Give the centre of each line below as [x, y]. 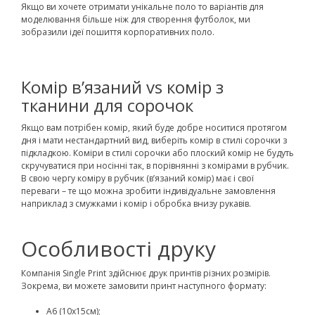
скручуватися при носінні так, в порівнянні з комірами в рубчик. [155, 165]
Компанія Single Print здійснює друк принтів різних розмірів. [146, 273]
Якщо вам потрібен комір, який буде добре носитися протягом [154, 127]
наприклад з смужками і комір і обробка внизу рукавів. [136, 203]
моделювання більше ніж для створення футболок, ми [136, 19]
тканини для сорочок [107, 105]
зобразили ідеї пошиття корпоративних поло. [118, 32]
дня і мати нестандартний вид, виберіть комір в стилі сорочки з [154, 140]
